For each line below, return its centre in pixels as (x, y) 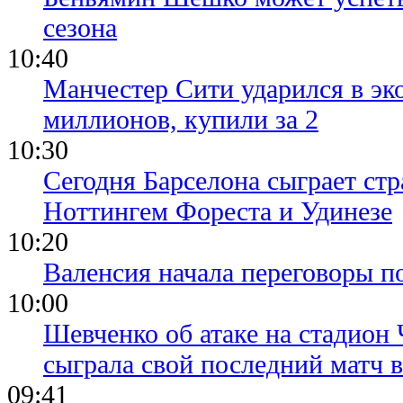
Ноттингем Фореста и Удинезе (218, 211)
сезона (80, 28)
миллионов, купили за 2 (181, 120)
